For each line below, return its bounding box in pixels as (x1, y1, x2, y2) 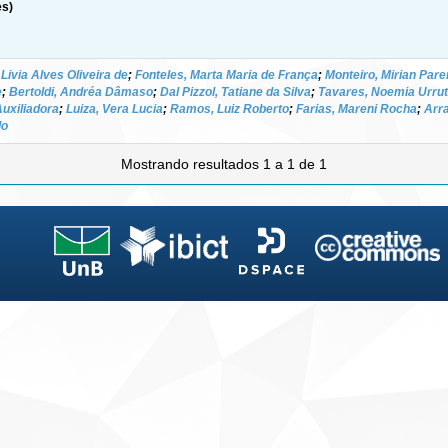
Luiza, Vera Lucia (66, 101, 163, 116)
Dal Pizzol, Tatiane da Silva (160, 84, 311, 99)
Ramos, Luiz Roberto (170, 101, 289, 116)
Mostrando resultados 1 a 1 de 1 (121, 155, 327, 172)
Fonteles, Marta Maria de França (135, 67, 318, 82)
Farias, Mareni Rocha (296, 101, 417, 116)
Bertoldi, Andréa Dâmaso (9, 84, 153, 99)
